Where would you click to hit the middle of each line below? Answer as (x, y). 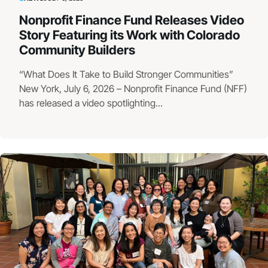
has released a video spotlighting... (91, 103)
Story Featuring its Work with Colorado (130, 35)
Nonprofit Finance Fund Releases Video (132, 20)
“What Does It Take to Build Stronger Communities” (127, 74)
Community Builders (77, 50)
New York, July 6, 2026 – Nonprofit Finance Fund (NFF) (133, 89)
